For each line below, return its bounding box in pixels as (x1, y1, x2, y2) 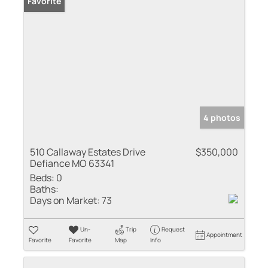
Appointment (206, 230, 243, 239)
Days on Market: (30, 193, 100, 207)
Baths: (30, 182, 59, 196)
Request (161, 224, 185, 233)
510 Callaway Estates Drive (30, 145, 145, 159)
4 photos (203, 111, 240, 123)
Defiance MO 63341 (30, 156, 114, 170)
